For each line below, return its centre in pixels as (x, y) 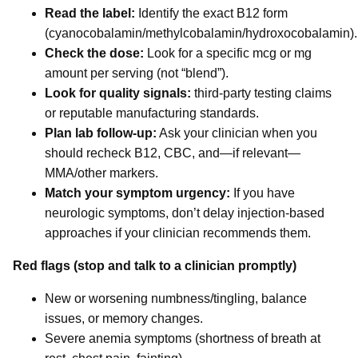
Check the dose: (94, 54)
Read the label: (90, 14)
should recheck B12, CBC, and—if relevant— (173, 153)
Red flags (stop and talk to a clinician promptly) (155, 266)
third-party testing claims (261, 93)
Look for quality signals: (118, 93)
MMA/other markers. (101, 173)
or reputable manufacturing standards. (152, 113)
